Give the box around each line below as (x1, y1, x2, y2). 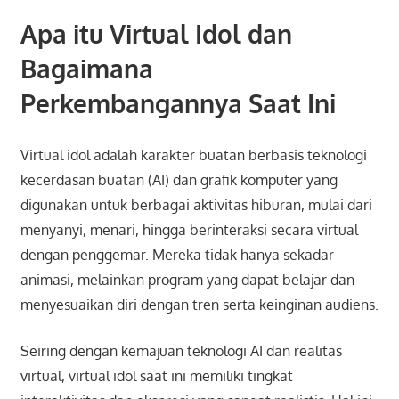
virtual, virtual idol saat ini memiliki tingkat (20, 366, 293, 385)
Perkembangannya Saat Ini (20, 86, 336, 119)
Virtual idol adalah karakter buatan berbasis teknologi (20, 145, 367, 164)
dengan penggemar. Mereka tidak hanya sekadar (20, 245, 334, 264)
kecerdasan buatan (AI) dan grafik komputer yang (20, 170, 338, 189)
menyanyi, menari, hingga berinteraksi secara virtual (20, 220, 358, 239)
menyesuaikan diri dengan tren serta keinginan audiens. (20, 295, 379, 313)
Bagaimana (20, 52, 153, 85)
